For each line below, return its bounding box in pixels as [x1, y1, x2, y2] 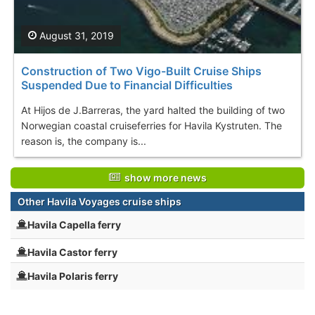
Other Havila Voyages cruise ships [18, 195, 181, 207]
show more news [120, 171, 207, 184]
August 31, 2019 [37, 29, 114, 41]
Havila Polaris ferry [27, 269, 118, 282]
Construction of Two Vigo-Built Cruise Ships [21, 63, 262, 78]
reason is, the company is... [21, 134, 146, 147]
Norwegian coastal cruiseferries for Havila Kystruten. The [21, 119, 282, 131]
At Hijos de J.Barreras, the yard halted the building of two [21, 103, 285, 116]
